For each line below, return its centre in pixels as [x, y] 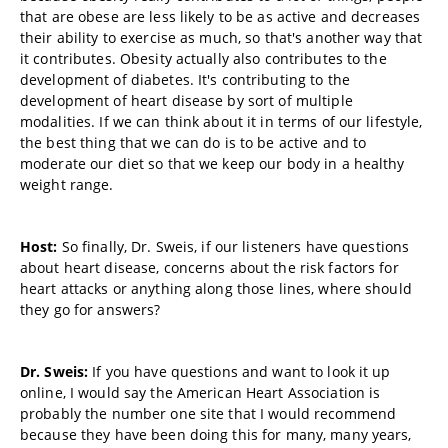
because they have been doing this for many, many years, [216, 434]
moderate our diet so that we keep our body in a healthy [212, 163]
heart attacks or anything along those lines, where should [216, 288]
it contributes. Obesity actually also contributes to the [203, 58]
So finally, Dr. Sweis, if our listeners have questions [233, 246]
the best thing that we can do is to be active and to [193, 142]
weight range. [67, 184]
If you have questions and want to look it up [239, 371]
